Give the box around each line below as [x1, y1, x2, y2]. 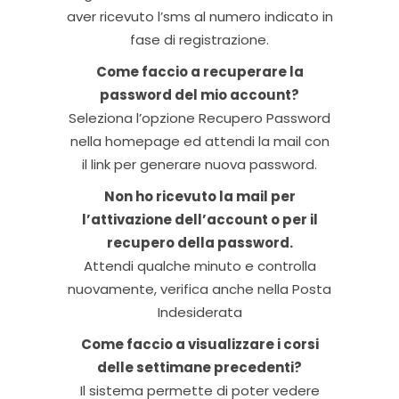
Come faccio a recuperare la [95, 62, 304, 81]
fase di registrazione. [130, 30, 269, 49]
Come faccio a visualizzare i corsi [80, 335, 319, 354]
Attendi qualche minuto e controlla [83, 256, 316, 275]
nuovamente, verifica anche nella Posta [68, 280, 331, 298]
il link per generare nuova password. [82, 155, 317, 174]
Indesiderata [157, 303, 242, 322]
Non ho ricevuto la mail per [103, 187, 296, 206]
